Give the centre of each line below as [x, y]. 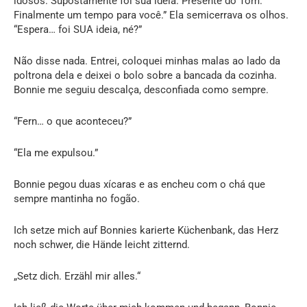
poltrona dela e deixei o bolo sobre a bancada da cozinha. [145, 75]
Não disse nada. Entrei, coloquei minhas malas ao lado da [147, 61]
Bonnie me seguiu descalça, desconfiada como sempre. [141, 89]
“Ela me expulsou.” [56, 152]
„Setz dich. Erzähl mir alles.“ [77, 276]
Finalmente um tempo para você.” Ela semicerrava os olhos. [151, 15]
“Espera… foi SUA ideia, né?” [78, 29]
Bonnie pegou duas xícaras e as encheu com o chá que [139, 184]
